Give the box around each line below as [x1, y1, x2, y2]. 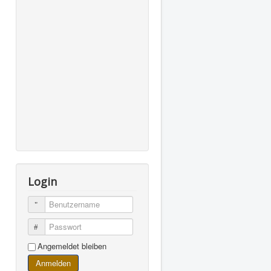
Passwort [42, 221, 75, 232]
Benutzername [42, 198, 93, 210]
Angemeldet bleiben [38, 240, 106, 252]
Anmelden [36, 257, 71, 269]
